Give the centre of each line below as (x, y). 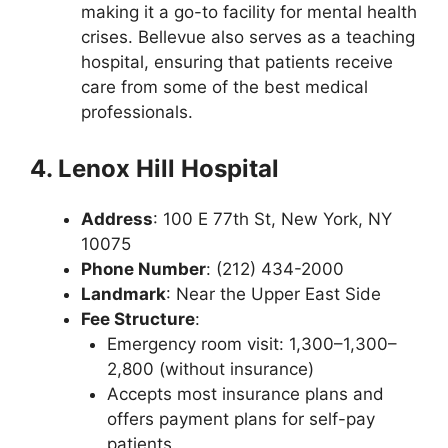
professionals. (137, 112)
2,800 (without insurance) (210, 368)
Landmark (123, 293)
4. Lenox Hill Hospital (154, 168)
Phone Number (143, 268)
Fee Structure (138, 318)
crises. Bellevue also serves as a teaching (248, 37)
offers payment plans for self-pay (240, 418)
